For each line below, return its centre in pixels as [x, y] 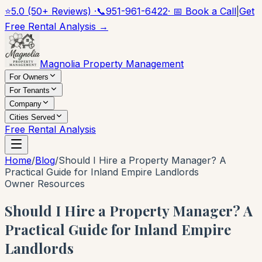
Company [25, 104]
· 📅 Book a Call [202, 11]
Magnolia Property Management [112, 64]
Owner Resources [45, 184]
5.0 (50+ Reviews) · [54, 11]
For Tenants [30, 90]
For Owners [29, 77]
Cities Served [32, 117]
